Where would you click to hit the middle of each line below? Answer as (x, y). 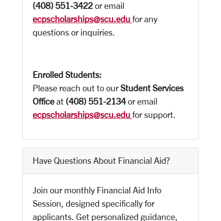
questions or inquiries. (74, 32)
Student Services (152, 88)
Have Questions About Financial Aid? (101, 160)
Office (43, 101)
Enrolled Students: (67, 74)
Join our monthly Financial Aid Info (97, 190)
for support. (154, 114)
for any (145, 19)
